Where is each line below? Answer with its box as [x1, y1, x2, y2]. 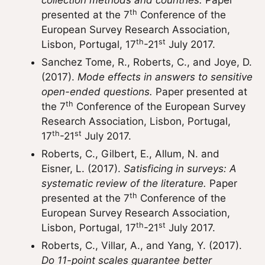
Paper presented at [153, 86, 247, 98]
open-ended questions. [41, 86, 153, 98]
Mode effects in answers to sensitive [77, 71, 253, 83]
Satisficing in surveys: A [124, 163, 237, 174]
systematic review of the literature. [41, 177, 209, 189]
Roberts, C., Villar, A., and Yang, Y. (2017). [41, 240, 242, 251]
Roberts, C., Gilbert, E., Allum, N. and [41, 148, 219, 160]
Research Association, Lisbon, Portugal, [41, 115, 231, 127]
